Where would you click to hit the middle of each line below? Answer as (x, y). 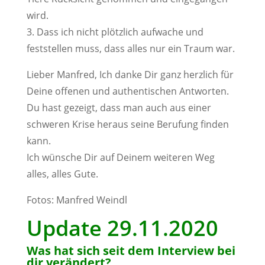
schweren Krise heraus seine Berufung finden (127, 124)
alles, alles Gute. (62, 174)
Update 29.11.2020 (122, 228)
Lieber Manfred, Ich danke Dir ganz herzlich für (130, 75)
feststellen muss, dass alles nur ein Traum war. (130, 49)
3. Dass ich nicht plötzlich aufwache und (115, 32)
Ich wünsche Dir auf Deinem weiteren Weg (120, 157)
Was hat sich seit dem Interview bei (131, 251)
